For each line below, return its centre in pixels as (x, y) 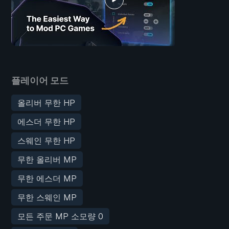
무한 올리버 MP (47, 159)
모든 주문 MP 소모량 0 (60, 216)
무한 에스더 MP (47, 178)
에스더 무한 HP (46, 121)
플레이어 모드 (40, 80)
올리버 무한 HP (46, 102)
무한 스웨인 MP (47, 197)
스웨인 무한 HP (46, 140)
